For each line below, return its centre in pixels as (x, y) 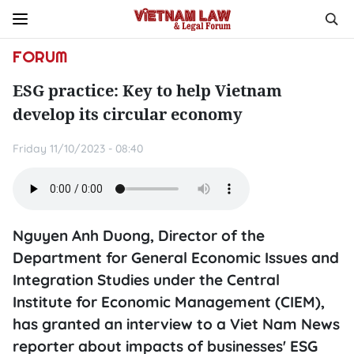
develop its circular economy (128, 114)
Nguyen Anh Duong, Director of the (139, 235)
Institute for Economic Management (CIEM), (169, 302)
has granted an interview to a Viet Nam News (176, 324)
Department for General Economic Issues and (176, 258)
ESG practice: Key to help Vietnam (147, 90)
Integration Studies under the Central (146, 280)
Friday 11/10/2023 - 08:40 (78, 149)
